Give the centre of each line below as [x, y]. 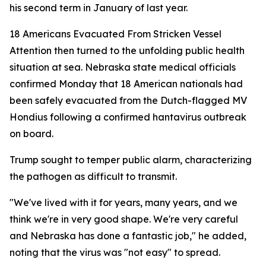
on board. [31, 134]
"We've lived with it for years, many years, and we [123, 202]
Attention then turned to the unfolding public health [127, 50]
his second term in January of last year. [99, 8]
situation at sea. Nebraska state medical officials [123, 67]
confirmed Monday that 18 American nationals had [126, 84]
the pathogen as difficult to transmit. [93, 176]
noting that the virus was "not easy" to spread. [115, 252]
